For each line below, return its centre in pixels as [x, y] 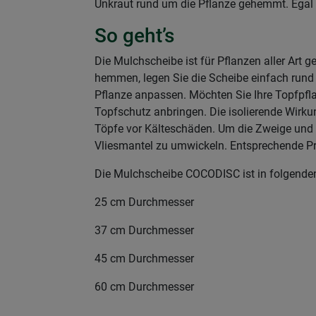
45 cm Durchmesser [144, 259]
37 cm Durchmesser [144, 230]
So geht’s [134, 36]
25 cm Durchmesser [144, 202]
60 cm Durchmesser [144, 287]
